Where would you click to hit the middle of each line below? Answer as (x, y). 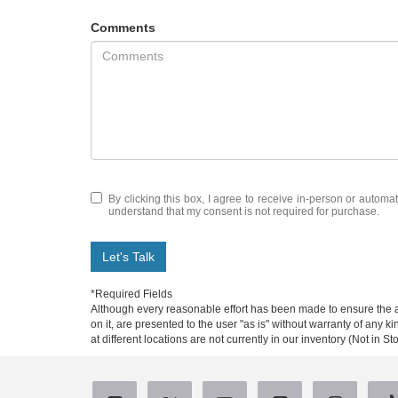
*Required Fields (131, 294)
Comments (123, 27)
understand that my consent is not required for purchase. (244, 211)
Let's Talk (128, 256)
